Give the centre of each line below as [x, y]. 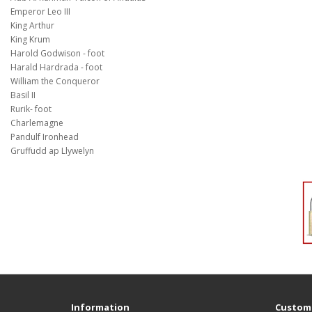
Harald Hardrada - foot [56, 67]
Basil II [23, 95]
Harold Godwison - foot [57, 53]
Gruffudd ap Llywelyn [52, 151]
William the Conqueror [55, 81]
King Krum [30, 39]
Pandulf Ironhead [45, 137]
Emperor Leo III [40, 11]
